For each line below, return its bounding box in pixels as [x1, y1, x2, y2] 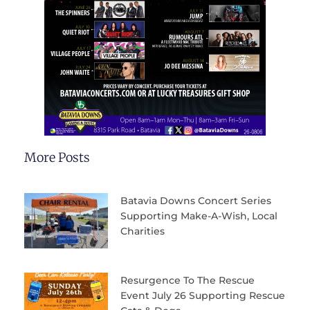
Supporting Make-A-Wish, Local [120, 209, 277, 222]
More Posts [24, 149, 90, 165]
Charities [120, 224, 165, 237]
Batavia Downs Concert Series [120, 194, 271, 207]
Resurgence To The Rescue [120, 273, 255, 286]
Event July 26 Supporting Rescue [120, 289, 285, 302]
